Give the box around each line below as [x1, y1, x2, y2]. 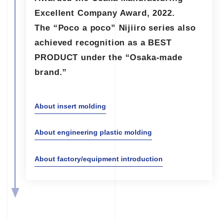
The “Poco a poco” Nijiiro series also [35, 23, 196, 33]
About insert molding [35, 102, 107, 110]
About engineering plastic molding [35, 128, 152, 137]
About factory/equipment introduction [35, 154, 163, 163]
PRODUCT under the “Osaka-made [35, 52, 183, 62]
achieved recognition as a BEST [35, 37, 172, 47]
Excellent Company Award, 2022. [35, 8, 175, 18]
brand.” [35, 67, 68, 77]
